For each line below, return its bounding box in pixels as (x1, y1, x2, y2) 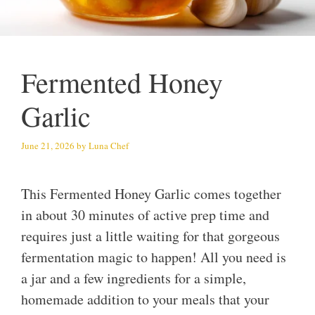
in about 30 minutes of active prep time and (21, 205, 269, 225)
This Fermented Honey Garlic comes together (21, 184, 281, 204)
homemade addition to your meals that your (21, 290, 269, 309)
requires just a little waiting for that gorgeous (21, 226, 280, 246)
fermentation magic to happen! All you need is (21, 247, 286, 267)
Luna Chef (89, 139, 129, 152)
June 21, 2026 (21, 139, 75, 152)
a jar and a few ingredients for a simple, (21, 269, 246, 288)
